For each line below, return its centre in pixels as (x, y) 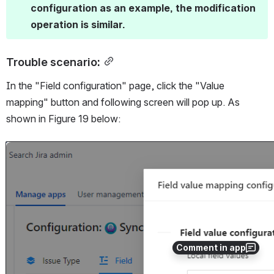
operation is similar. (78, 24)
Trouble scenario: (53, 61)
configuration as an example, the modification (143, 8)
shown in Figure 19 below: (63, 118)
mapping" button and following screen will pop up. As (123, 102)
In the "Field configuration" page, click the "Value (115, 85)
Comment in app (211, 247)
